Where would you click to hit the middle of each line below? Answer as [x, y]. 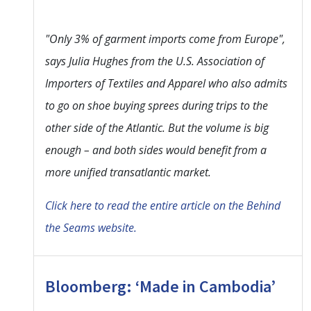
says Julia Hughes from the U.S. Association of [155, 61]
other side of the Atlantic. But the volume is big [157, 127]
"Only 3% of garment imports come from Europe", [165, 39]
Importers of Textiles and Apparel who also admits [166, 83]
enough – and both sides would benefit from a [156, 150]
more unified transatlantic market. [128, 172]
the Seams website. [91, 227]
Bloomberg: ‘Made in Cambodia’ [160, 286]
